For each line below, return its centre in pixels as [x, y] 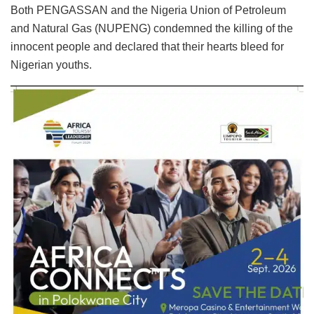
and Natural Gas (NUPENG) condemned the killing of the [152, 29]
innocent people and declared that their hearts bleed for [147, 47]
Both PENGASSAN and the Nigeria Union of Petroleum [148, 11]
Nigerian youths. [51, 65]
